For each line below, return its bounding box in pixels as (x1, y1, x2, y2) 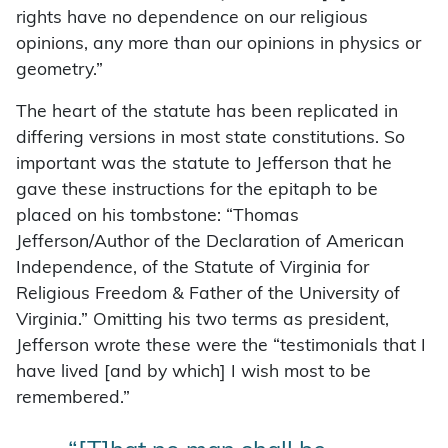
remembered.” (16, 389, 130, 407)
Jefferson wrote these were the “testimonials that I (16, 337, 426, 355)
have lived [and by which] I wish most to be (16, 363, 371, 381)
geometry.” (16, 61, 103, 79)
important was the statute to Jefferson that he (16, 155, 392, 173)
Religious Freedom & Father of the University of (16, 285, 400, 303)
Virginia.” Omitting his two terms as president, (16, 311, 389, 329)
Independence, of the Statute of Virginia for (16, 259, 369, 277)
